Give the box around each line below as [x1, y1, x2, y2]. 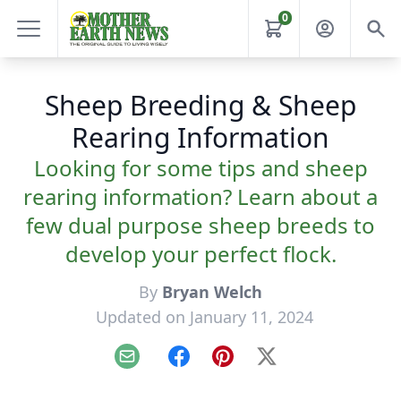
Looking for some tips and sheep [33, 153, 368, 183]
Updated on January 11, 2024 [95, 306, 313, 328]
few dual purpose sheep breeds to [26, 210, 375, 240]
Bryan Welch [162, 281, 262, 303]
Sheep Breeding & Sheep [45, 87, 356, 124]
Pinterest [221, 355, 283, 376]
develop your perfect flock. [64, 239, 337, 269]
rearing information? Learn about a [23, 182, 378, 211]
